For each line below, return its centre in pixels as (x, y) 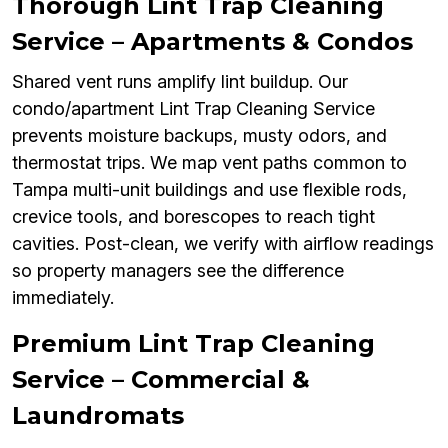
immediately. (63, 298)
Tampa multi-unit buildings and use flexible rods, (209, 190)
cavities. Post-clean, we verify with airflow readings (223, 244)
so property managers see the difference (178, 271)
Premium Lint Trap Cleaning (193, 344)
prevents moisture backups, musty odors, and (199, 136)
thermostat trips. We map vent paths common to (209, 163)
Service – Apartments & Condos (212, 42)
